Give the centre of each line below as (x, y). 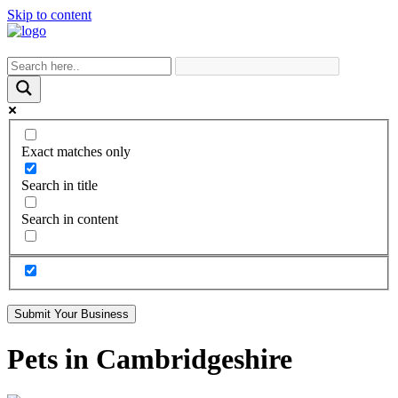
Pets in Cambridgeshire (150, 358)
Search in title (60, 185)
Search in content (70, 219)
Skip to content (49, 15)
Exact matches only (76, 151)
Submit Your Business (72, 314)
